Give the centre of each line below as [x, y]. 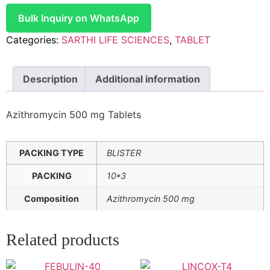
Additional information [148, 79]
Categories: [34, 39]
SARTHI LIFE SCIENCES [115, 39]
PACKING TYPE [52, 152]
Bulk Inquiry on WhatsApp [79, 18]
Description [50, 79]
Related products [63, 239]
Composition [52, 198]
